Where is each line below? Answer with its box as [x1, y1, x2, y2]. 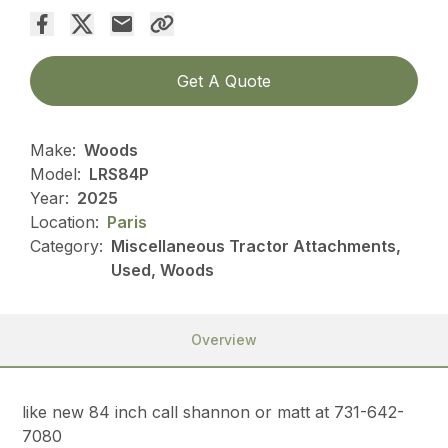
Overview [191, 331, 257, 349]
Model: [30, 164, 82, 185]
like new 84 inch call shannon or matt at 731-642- [22, 402, 405, 423]
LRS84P [89, 164, 150, 185]
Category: [30, 236, 104, 257]
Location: [30, 212, 100, 233]
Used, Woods [111, 260, 215, 281]
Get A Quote [177, 71, 271, 92]
